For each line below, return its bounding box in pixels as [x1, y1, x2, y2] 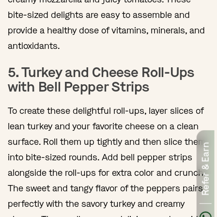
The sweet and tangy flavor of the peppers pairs [8, 182, 203, 194]
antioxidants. [8, 40, 60, 52]
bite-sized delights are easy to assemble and [8, 9, 190, 21]
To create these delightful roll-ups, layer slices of [8, 105, 203, 117]
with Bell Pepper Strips [8, 77, 149, 96]
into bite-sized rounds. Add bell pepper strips [8, 151, 192, 163]
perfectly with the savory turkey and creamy [8, 198, 185, 210]
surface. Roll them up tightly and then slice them [8, 136, 206, 148]
